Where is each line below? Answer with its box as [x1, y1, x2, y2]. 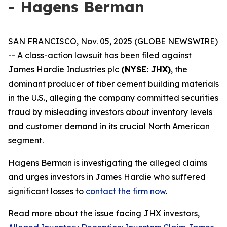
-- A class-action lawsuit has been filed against [8, 50, 192, 60]
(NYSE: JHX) [121, 64, 171, 74]
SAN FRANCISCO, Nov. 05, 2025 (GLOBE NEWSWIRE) [8, 36, 218, 46]
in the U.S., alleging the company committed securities [8, 93, 218, 103]
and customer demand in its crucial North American [8, 121, 210, 131]
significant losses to [8, 186, 86, 196]
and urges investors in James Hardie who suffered [8, 172, 206, 182]
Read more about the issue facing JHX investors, [8, 208, 200, 218]
